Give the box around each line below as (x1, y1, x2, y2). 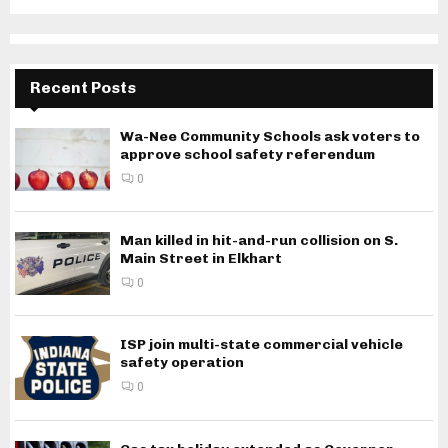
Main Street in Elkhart (120, 249, 282, 267)
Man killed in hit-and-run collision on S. (120, 231, 398, 249)
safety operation (120, 354, 244, 372)
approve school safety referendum (120, 145, 375, 163)
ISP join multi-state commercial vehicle (120, 336, 403, 354)
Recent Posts (30, 77, 136, 97)
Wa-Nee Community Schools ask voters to (120, 127, 420, 145)
